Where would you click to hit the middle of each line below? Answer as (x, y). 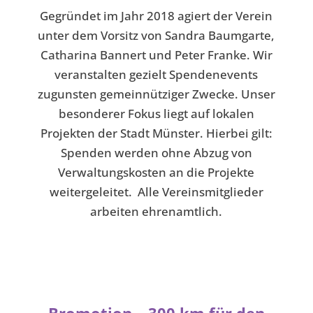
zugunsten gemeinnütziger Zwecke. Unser (156, 94)
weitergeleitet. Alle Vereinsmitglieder (156, 192)
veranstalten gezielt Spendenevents (156, 74)
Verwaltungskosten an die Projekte (156, 172)
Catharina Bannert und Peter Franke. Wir (156, 55)
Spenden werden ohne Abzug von (156, 153)
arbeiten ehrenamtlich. (156, 211)
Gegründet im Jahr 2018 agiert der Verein (156, 16)
